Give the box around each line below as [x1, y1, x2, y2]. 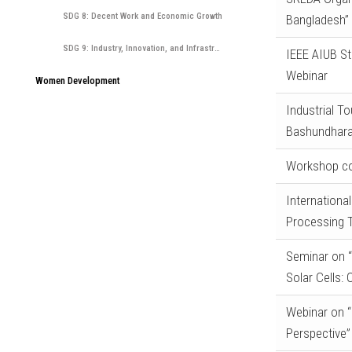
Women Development [35, 75, 120, 86]
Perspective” [285, 325, 350, 342]
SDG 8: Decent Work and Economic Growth [63, 11, 222, 21]
